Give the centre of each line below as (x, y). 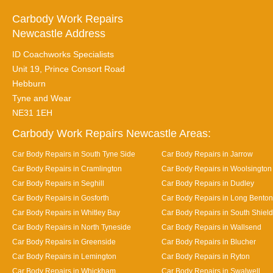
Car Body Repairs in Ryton (206, 256)
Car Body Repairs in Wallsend (211, 227)
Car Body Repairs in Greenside (64, 242)
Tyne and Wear (42, 98)
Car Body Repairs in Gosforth (61, 198)
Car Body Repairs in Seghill (58, 183)
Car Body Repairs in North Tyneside (72, 227)
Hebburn (29, 83)
